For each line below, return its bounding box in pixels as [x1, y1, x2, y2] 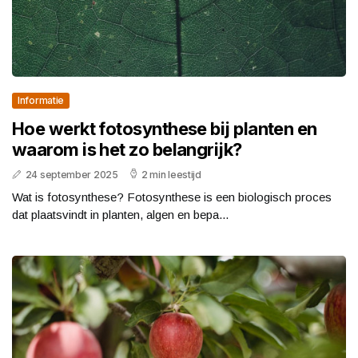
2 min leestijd [141, 169, 201, 181]
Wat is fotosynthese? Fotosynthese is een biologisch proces [12, 190, 332, 205]
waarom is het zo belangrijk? [12, 139, 242, 161]
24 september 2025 [25, 169, 118, 181]
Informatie [18, 94, 64, 107]
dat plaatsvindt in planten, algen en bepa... [12, 208, 229, 222]
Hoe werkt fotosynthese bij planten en [12, 118, 317, 140]
